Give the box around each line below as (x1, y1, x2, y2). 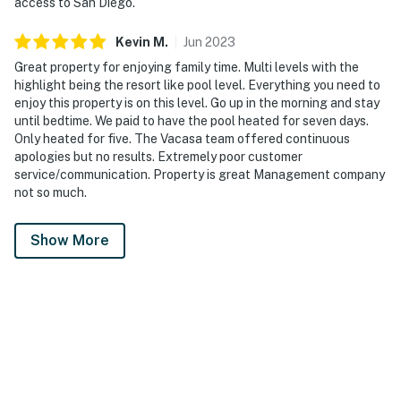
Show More (30, 231, 109, 249)
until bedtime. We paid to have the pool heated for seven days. (14, 113, 369, 128)
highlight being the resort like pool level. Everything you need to (14, 77, 380, 92)
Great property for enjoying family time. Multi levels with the (14, 59, 359, 74)
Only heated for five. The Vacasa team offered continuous (14, 131, 350, 146)
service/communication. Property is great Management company (14, 166, 385, 182)
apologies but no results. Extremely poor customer (14, 149, 303, 164)
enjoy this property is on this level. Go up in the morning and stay (14, 95, 380, 110)
